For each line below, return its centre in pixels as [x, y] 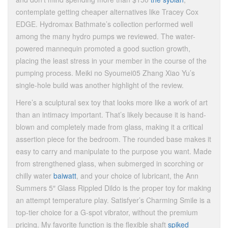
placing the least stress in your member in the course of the [111, 61]
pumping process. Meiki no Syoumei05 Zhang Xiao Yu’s [105, 73]
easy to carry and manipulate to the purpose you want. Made [114, 151]
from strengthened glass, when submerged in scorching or [110, 163]
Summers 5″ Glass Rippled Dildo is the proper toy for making [113, 188]
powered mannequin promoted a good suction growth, [103, 48]
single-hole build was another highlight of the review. [100, 85]
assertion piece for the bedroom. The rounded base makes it [113, 139]
